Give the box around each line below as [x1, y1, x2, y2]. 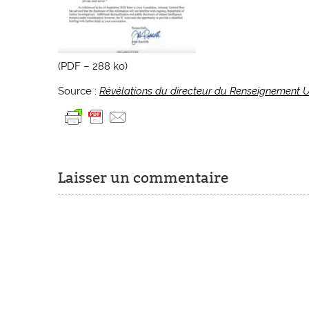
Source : [58, 84, 100, 97]
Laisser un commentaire [58, 169, 229, 188]
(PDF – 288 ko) [58, 60, 128, 73]
